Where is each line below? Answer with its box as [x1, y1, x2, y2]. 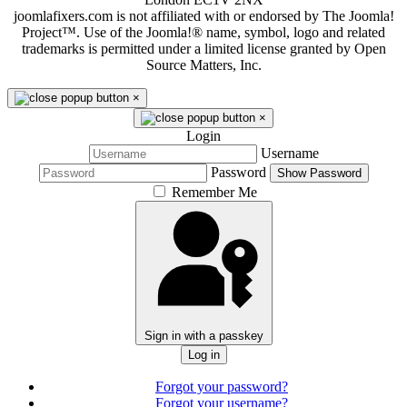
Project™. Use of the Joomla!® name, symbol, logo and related [22, 25, 385, 41]
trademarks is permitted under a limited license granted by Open [21, 41, 386, 57]
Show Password [276, 166, 362, 181]
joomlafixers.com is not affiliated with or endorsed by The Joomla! [13, 8, 394, 25]
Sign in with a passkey [144, 329, 263, 343]
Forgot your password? [155, 379, 288, 395]
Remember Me [172, 184, 257, 201]
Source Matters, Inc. [145, 57, 262, 74]
